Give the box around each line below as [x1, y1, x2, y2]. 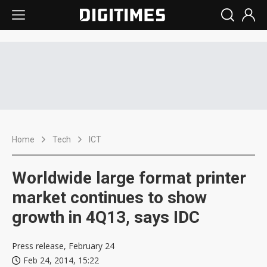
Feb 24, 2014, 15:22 [23, 254, 99, 266]
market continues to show [12, 188, 207, 207]
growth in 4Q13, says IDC [12, 207, 200, 227]
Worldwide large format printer [12, 168, 246, 188]
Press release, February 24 [12, 240, 114, 252]
